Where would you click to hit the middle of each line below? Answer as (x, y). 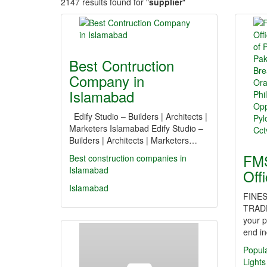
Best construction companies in (128, 158)
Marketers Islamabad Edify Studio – (136, 128)
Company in (107, 81)
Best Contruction (122, 65)
